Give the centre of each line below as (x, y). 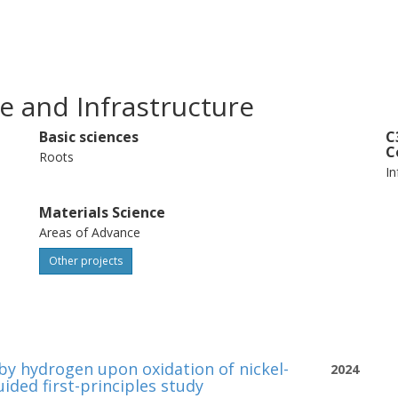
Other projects (86, 261)
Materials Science (103, 212)
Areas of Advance (90, 232)
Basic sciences (89, 137)
